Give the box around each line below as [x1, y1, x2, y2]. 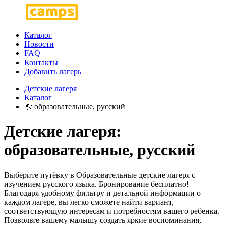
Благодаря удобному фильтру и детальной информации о [4, 188, 201, 197]
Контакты [24, 58, 58, 67]
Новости [24, 40, 54, 48]
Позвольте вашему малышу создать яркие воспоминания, [4, 215, 201, 224]
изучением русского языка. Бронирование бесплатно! [4, 179, 189, 188]
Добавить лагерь [24, 67, 81, 76]
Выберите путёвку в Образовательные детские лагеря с [4, 170, 195, 179]
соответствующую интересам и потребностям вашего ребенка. [4, 206, 219, 215]
